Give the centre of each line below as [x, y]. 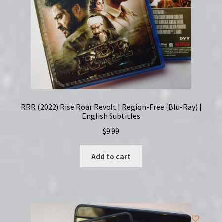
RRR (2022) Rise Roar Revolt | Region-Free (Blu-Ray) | [111, 106]
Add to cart [111, 156]
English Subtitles [111, 116]
